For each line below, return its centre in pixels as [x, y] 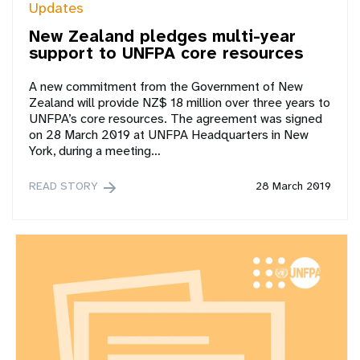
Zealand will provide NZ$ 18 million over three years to [180, 102]
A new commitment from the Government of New [166, 86]
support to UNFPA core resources [166, 53]
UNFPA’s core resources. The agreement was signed [176, 118]
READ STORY [63, 185]
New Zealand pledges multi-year [162, 36]
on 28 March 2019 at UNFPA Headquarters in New [169, 134]
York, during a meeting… [95, 150]
